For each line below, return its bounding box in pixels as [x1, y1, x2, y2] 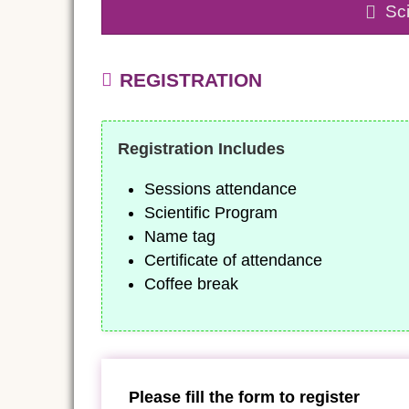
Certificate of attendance [144, 250, 323, 269]
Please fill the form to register [128, 388, 360, 407]
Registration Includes [118, 140, 286, 159]
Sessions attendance [144, 179, 298, 198]
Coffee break [144, 274, 239, 293]
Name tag [144, 226, 216, 246]
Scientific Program [144, 203, 278, 222]
